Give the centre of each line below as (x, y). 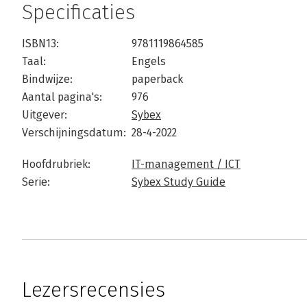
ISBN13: (40, 44)
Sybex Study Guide (179, 182)
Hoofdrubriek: (56, 164)
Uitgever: (45, 115)
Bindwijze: (47, 79)
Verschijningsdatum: (74, 133)
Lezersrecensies (94, 290)
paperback (157, 79)
